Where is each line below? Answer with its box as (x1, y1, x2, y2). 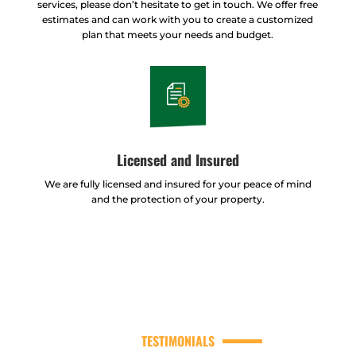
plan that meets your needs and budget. (82, 28, 274, 41)
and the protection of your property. (91, 193, 265, 206)
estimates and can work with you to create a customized (42, 13, 314, 25)
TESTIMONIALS (141, 331, 215, 351)
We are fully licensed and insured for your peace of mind (44, 178, 311, 191)
